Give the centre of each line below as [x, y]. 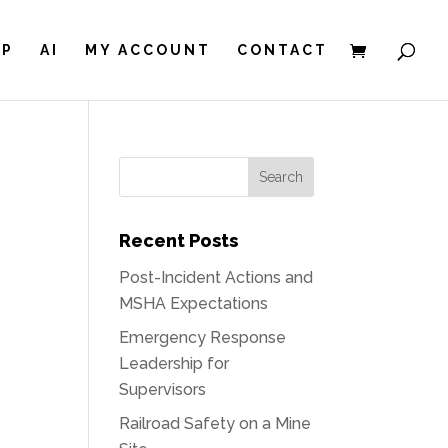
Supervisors [163, 389]
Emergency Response [203, 337]
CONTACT [282, 50]
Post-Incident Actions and [216, 277]
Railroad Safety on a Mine [215, 423]
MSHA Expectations [194, 303]
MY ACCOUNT [148, 50]
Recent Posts [179, 240]
